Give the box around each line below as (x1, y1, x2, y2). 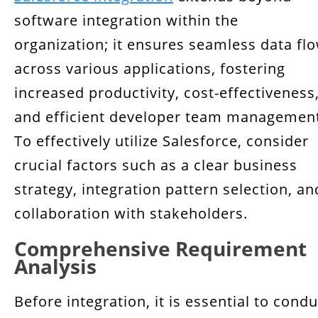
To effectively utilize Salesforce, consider (14, 131, 309, 150)
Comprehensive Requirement (14, 235, 307, 262)
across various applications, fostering (14, 59, 285, 78)
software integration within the (14, 11, 238, 30)
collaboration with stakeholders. (14, 204, 248, 223)
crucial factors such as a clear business (14, 155, 297, 175)
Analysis (14, 253, 97, 280)
